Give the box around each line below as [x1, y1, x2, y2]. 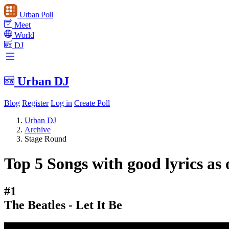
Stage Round [25, 134, 66, 143]
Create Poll [74, 98, 110, 107]
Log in [51, 98, 72, 107]
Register [22, 98, 49, 107]
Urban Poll [19, 10, 53, 19]
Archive [25, 125, 51, 134]
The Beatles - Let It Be [4, 198, 122, 212]
